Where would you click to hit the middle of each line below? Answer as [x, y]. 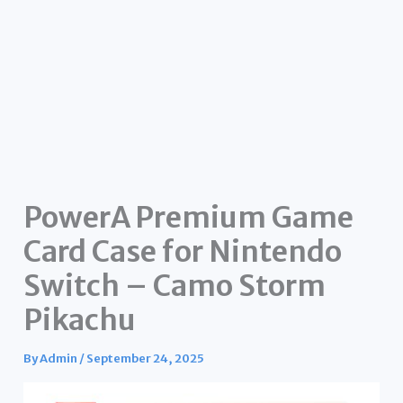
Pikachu [80, 320]
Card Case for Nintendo [183, 251]
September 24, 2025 [146, 358]
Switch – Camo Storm [175, 286]
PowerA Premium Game [189, 217]
